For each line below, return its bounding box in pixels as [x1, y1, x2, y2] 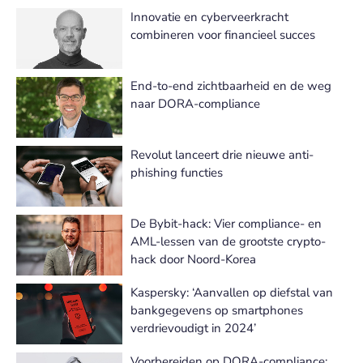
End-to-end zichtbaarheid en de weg [130, 78, 331, 94]
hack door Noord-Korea [130, 251, 256, 267]
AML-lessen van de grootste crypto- [130, 233, 326, 250]
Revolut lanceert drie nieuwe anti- [130, 147, 314, 163]
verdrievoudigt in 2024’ [130, 320, 256, 336]
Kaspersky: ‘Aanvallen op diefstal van [130, 284, 333, 301]
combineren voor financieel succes [130, 27, 315, 43]
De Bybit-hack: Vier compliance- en [130, 216, 322, 232]
